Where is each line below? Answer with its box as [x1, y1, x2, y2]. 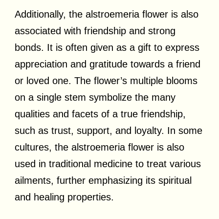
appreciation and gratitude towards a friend [15, 58, 200, 69]
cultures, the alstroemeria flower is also [15, 141, 184, 153]
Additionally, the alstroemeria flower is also [15, 8, 198, 20]
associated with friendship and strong [15, 25, 175, 36]
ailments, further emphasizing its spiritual [15, 175, 192, 186]
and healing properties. [15, 191, 114, 202]
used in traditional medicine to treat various [15, 158, 201, 169]
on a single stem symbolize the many [15, 91, 175, 103]
